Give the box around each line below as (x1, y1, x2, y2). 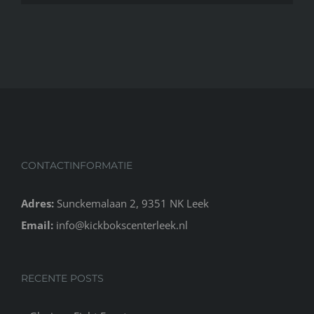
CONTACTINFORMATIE (21, 159, 132, 172)
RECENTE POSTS (21, 272, 104, 285)
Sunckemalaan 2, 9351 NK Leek (54, 196, 209, 211)
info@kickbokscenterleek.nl (56, 218, 188, 233)
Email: (21, 218, 53, 233)
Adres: (21, 196, 54, 211)
